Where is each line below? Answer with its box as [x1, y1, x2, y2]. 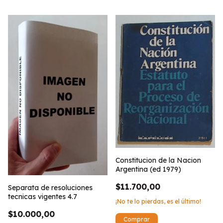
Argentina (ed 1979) [115, 165, 181, 174]
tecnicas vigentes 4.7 [8, 192, 77, 201]
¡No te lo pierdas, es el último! [115, 198, 201, 206]
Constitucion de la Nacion [115, 156, 201, 165]
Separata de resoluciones [8, 183, 93, 192]
